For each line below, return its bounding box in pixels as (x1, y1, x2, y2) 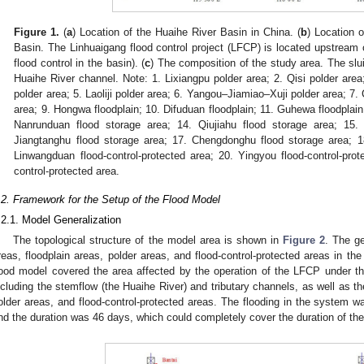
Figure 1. (14, 26, 60, 39)
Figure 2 (282, 234, 325, 247)
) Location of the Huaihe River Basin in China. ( (72, 26, 301, 39)
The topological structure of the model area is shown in (13, 234, 283, 247)
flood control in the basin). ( (14, 57, 145, 70)
